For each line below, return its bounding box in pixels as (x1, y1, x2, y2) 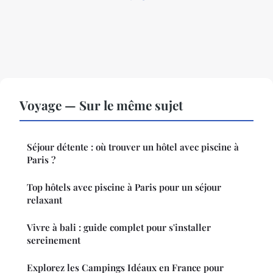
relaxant (27, 193, 62, 206)
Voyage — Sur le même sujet (19, 96, 183, 113)
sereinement (27, 233, 80, 246)
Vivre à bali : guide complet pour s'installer (27, 221, 211, 233)
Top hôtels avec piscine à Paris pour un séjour (27, 180, 221, 193)
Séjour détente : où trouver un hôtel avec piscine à (27, 140, 239, 153)
